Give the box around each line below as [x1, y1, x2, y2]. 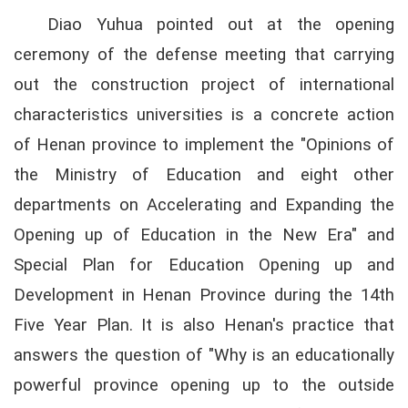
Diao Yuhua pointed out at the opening [47, 14, 394, 35]
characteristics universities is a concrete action [14, 104, 394, 125]
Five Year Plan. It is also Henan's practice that [14, 314, 394, 335]
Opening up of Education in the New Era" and [14, 224, 394, 245]
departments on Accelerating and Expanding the [14, 194, 394, 215]
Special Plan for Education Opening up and [14, 254, 394, 275]
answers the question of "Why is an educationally [14, 344, 394, 365]
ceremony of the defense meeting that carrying [14, 44, 394, 65]
